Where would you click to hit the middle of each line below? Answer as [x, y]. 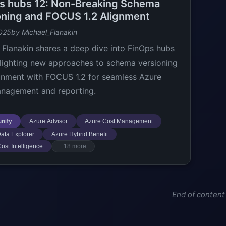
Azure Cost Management [119, 121]
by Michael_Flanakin [44, 32]
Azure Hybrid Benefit [80, 134]
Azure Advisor [48, 121]
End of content [199, 194]
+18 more [73, 146]
